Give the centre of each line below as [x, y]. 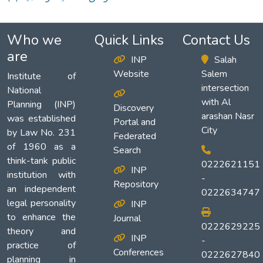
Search [127, 151]
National [24, 91]
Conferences [139, 253]
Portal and [135, 122]
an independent [41, 189]
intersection [225, 88]
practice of [41, 246]
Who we [34, 40]
